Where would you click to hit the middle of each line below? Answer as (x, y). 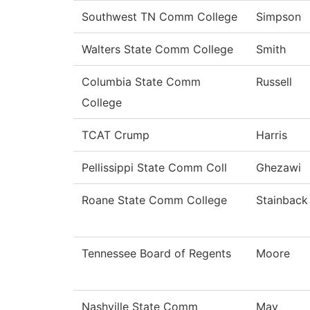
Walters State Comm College (157, 49)
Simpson (279, 17)
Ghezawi (279, 168)
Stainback (282, 200)
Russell (274, 82)
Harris (272, 135)
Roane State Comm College (154, 200)
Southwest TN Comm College (159, 17)
